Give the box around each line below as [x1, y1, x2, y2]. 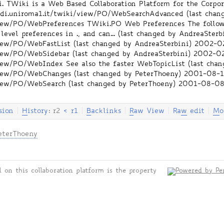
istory [27, 107, 48, 115]
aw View [133, 107, 165, 115]
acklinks [91, 107, 121, 115]
